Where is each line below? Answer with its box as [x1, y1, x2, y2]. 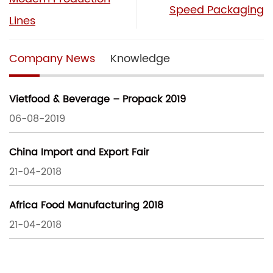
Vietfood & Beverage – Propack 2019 [9, 91, 186, 108]
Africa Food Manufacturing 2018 [9, 197, 163, 214]
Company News [9, 49, 95, 68]
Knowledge [110, 49, 170, 68]
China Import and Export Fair [9, 144, 149, 161]
